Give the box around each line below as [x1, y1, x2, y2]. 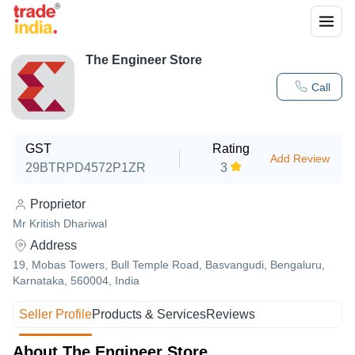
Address [30, 239, 77, 252]
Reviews [206, 307, 256, 321]
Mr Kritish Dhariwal [13, 217, 107, 230]
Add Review [269, 152, 330, 165]
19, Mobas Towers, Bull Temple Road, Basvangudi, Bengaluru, [13, 258, 325, 271]
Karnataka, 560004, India [13, 274, 139, 287]
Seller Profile [19, 307, 93, 321]
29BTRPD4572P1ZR [25, 161, 146, 174]
